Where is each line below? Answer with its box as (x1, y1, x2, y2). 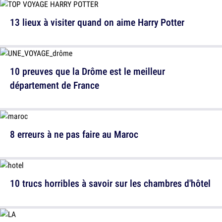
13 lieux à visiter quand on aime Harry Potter (10, 15, 184, 29)
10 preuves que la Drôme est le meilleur (10, 64, 165, 78)
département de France (10, 78, 99, 92)
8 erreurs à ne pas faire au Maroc (10, 127, 138, 141)
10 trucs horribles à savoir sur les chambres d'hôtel (10, 176, 211, 190)
